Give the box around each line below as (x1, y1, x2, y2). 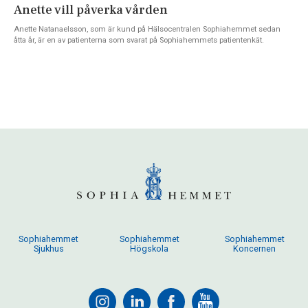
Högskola (130, 243, 169, 254)
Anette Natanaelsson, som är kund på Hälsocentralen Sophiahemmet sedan (14, 24, 280, 34)
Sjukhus (33, 243, 64, 254)
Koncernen (233, 243, 276, 254)
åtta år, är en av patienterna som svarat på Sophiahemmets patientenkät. (14, 35, 264, 45)
